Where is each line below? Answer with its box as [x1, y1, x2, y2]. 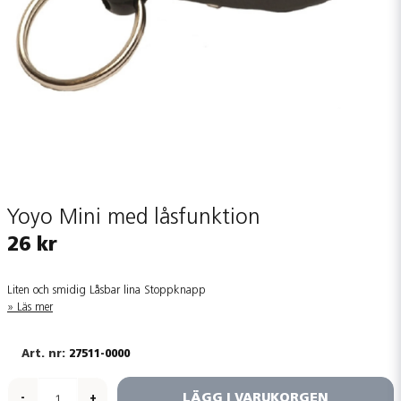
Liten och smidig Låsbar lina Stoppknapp [7, 285, 206, 296]
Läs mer [17, 302, 53, 313]
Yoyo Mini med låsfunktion [7, 208, 260, 229]
